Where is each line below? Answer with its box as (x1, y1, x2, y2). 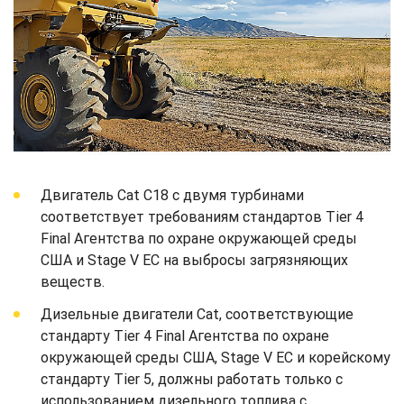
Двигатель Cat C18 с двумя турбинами (41, 186, 304, 204)
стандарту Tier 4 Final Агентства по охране (41, 326, 329, 344)
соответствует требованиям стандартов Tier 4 (41, 207, 363, 225)
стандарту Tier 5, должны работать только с (41, 370, 343, 388)
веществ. (41, 272, 105, 290)
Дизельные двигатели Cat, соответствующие (41, 305, 353, 323)
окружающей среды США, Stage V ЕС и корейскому (41, 348, 390, 366)
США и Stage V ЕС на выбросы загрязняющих (41, 251, 348, 269)
